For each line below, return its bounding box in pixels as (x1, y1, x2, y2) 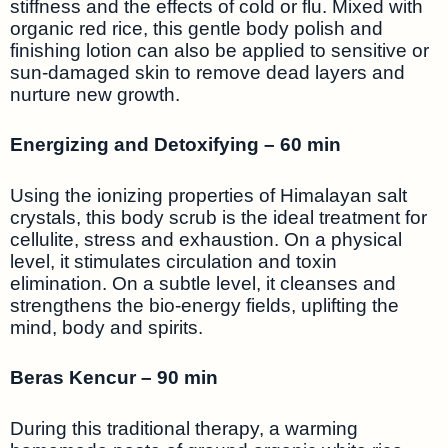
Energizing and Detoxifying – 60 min (10, 134, 341, 156)
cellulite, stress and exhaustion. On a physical (10, 228, 402, 250)
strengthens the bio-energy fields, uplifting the (10, 294, 399, 316)
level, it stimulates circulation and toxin (10, 250, 337, 272)
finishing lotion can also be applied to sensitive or (10, 39, 429, 61)
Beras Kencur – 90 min (10, 367, 218, 389)
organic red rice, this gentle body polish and (10, 17, 383, 39)
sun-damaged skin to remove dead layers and (10, 61, 405, 83)
